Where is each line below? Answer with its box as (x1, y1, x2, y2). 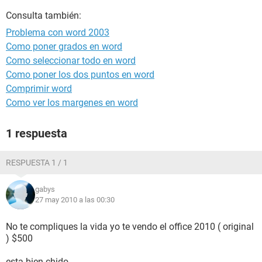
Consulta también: (6, 10, 81, 21)
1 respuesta (6, 126, 67, 140)
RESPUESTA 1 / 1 (6, 158, 68, 167)
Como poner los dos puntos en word (6, 69, 154, 80)
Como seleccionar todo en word (6, 55, 136, 66)
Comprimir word (6, 83, 72, 94)
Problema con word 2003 (6, 27, 109, 38)
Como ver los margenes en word (6, 97, 138, 108)
